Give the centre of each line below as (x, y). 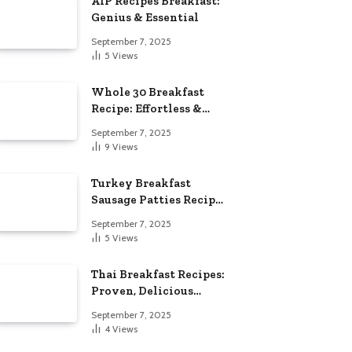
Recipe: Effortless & (147, 108)
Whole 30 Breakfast (148, 92)
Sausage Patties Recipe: (158, 199)
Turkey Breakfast (141, 183)
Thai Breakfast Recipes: (158, 274)
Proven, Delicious (142, 290)
